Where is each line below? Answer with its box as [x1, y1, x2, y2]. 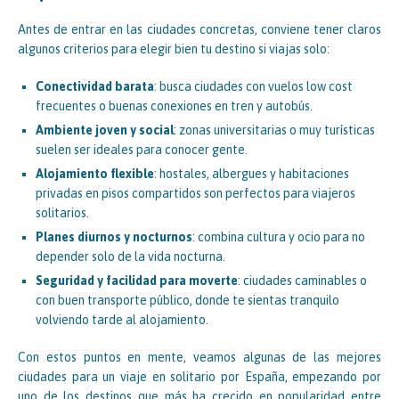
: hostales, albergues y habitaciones [154, 166, 349, 181]
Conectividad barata [36, 78, 154, 94]
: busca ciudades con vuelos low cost [154, 78, 353, 94]
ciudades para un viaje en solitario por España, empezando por [18, 369, 381, 384]
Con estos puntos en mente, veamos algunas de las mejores [18, 349, 381, 364]
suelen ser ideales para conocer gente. [36, 142, 248, 157]
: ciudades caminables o [238, 273, 367, 288]
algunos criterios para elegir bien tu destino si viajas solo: [18, 41, 330, 56]
